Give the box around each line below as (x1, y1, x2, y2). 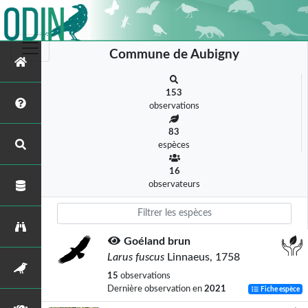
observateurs (148, 180, 200, 188)
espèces (158, 141, 190, 149)
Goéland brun (124, 236, 190, 247)
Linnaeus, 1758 (164, 252, 240, 263)
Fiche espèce (259, 286, 300, 293)
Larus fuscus (107, 252, 164, 263)
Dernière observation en (107, 285, 204, 293)
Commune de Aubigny (109, 48, 239, 61)
